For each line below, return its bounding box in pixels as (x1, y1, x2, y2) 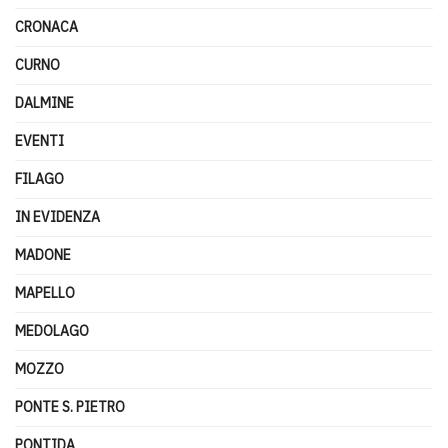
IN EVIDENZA (15, 207, 100, 226)
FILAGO (15, 169, 64, 188)
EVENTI (15, 131, 64, 150)
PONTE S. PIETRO (15, 397, 125, 416)
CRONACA (15, 17, 78, 36)
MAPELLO (15, 283, 75, 302)
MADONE (15, 245, 71, 264)
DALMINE (15, 93, 74, 112)
